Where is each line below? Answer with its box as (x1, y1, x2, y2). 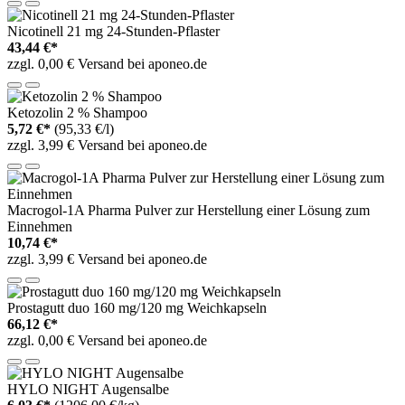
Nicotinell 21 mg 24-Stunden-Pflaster (7, 23, 220, 39)
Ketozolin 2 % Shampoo (7, 104, 147, 120)
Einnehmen (7, 218, 72, 234)
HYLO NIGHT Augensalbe (7, 381, 169, 397)
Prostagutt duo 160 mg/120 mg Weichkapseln (7, 299, 267, 316)
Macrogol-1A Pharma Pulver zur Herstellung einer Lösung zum (7, 202, 370, 218)
